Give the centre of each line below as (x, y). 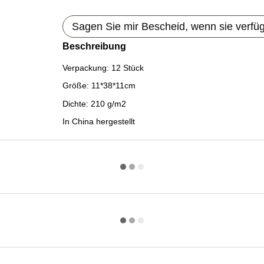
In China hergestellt (98, 122)
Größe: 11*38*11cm (99, 86)
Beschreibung (94, 46)
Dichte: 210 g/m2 (94, 103)
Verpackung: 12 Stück (103, 68)
